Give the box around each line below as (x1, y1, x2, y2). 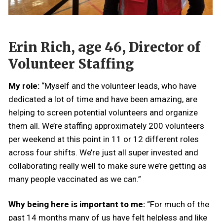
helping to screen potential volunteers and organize (8, 108, 198, 118)
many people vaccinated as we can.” (8, 174, 141, 184)
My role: (8, 81, 41, 91)
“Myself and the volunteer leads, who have (41, 81, 196, 91)
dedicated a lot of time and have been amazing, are (8, 94, 197, 105)
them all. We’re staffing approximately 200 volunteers (8, 121, 204, 131)
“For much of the (147, 199, 209, 210)
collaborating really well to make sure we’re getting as (8, 161, 207, 171)
